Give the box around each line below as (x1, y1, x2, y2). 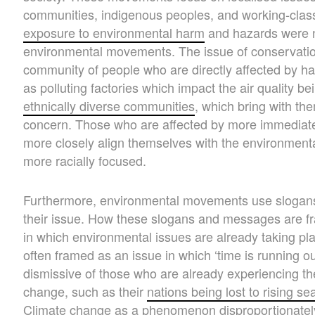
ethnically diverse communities (23, 96, 195, 115)
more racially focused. (23, 150, 147, 169)
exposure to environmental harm (23, 22, 205, 41)
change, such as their (23, 281, 148, 300)
